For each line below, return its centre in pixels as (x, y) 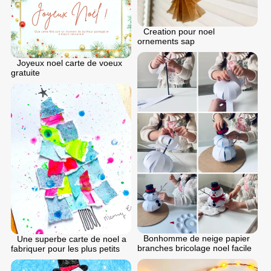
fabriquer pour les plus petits (65, 248)
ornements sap (166, 41)
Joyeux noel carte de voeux (70, 63)
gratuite (25, 72)
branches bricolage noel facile (194, 248)
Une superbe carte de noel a (72, 239)
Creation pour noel (179, 32)
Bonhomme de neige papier (197, 238)
